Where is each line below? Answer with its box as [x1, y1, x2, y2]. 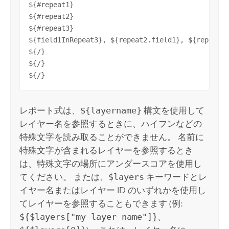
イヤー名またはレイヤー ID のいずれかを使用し [19, 185, 207, 196]
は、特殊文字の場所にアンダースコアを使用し [19, 158, 202, 169]
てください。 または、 [19, 172, 109, 182]
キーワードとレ [144, 172, 208, 182]
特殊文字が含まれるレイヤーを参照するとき [19, 145, 194, 156]
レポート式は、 [19, 105, 81, 116]
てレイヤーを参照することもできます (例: [19, 198, 184, 209]
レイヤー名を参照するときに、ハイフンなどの [19, 119, 202, 129]
